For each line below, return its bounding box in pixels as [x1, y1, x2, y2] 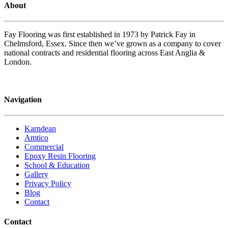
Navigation [4, 95, 42, 104]
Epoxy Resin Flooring [24, 151, 96, 160]
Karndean [24, 124, 56, 133]
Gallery [24, 169, 48, 179]
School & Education [24, 160, 90, 169]
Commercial [24, 142, 64, 151]
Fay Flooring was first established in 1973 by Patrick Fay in [4, 30, 195, 39]
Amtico [24, 133, 48, 142]
